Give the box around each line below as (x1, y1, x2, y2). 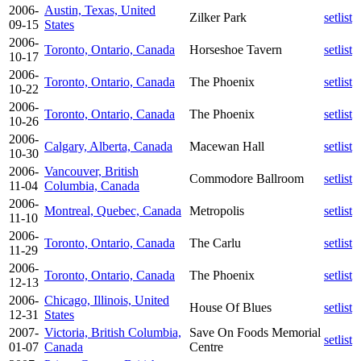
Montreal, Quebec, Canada (44, 203, 181, 218)
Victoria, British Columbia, (44, 325, 181, 339)
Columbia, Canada (44, 178, 139, 193)
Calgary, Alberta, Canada (44, 139, 172, 153)
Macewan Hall (189, 139, 264, 153)
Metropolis (189, 203, 244, 218)
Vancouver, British (44, 164, 139, 178)
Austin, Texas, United (44, 2, 156, 17)
